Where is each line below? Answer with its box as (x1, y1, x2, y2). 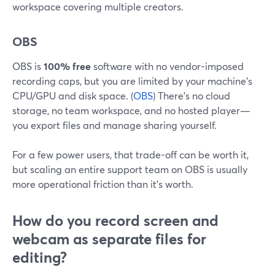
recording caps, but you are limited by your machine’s (12, 74, 252, 87)
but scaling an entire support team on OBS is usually (12, 163, 247, 176)
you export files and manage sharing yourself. (12, 118, 217, 131)
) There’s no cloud (153, 89, 230, 102)
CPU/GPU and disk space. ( (12, 89, 133, 102)
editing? (12, 247, 67, 267)
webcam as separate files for (12, 229, 206, 249)
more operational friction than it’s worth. (12, 177, 193, 190)
